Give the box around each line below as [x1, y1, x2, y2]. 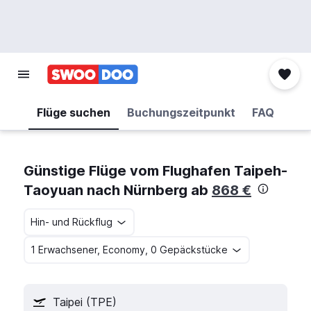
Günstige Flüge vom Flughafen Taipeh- [24, 162, 287, 179]
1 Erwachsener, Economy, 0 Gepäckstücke [31, 244, 228, 255]
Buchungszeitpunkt [127, 106, 235, 119]
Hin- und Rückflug [31, 216, 112, 228]
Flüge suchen [37, 106, 110, 119]
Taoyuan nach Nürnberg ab [24, 182, 212, 199]
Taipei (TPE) [53, 295, 117, 309]
